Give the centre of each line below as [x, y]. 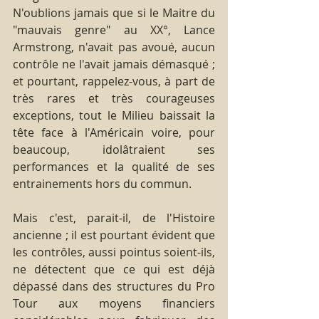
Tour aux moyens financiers [114, 303]
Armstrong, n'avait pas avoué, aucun [114, 47]
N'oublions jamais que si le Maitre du [114, 12]
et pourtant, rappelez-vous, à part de [114, 81]
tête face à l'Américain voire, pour [114, 132]
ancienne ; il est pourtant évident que [114, 235]
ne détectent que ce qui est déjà [114, 269]
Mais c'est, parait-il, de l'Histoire [114, 218]
